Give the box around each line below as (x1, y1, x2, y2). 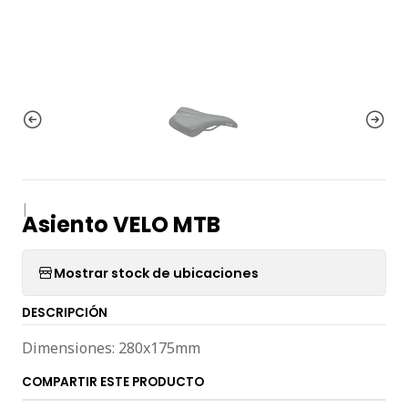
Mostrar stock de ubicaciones (54, 263, 259, 282)
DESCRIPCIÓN (22, 304, 107, 321)
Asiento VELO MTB (22, 209, 220, 240)
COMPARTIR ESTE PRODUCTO (22, 373, 204, 391)
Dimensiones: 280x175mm (22, 338, 200, 358)
